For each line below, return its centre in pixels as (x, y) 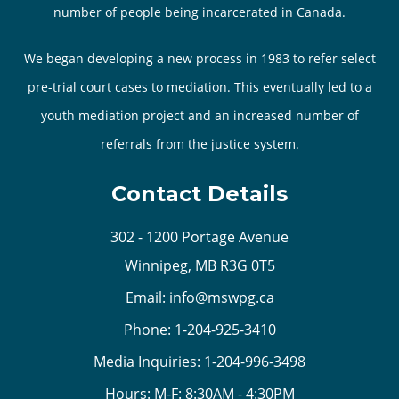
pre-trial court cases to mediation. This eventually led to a (199, 86)
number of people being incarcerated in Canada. (199, 12)
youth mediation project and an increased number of (199, 115)
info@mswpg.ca (221, 297)
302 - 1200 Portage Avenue (199, 236)
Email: (147, 297)
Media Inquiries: (149, 361)
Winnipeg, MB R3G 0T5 (199, 265)
